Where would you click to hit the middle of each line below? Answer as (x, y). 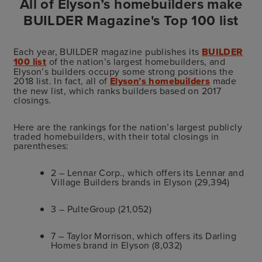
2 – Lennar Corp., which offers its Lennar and (147, 172)
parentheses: (41, 145)
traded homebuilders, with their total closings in (116, 136)
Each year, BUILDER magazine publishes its (108, 51)
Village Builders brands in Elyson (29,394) (140, 182)
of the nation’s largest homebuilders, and (136, 61)
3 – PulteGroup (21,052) (101, 208)
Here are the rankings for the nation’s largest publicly (128, 127)
